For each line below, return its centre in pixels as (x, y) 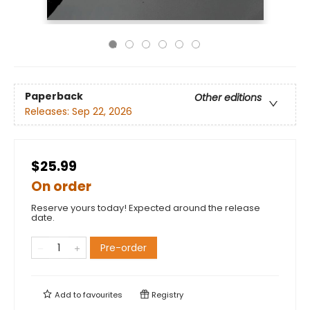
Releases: (48, 112)
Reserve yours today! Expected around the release (146, 208)
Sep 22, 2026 (102, 112)
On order (61, 186)
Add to (68, 295)
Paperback (54, 97)
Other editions (228, 98)
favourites (103, 295)
